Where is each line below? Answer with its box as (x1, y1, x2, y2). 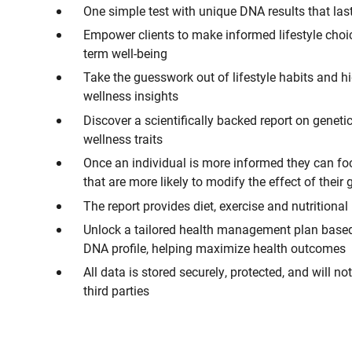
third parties (83, 282, 149, 299)
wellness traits (83, 130, 163, 147)
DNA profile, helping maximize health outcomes (83, 239, 346, 256)
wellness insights (83, 87, 178, 104)
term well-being (83, 44, 167, 61)
